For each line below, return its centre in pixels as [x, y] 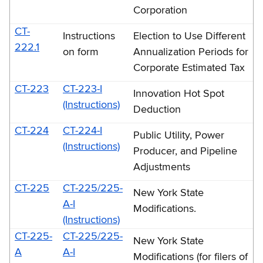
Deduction [157, 109]
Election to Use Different [189, 36]
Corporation [160, 10]
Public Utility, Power [179, 135]
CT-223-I [82, 89]
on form [81, 52]
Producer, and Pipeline [185, 151]
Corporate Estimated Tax [189, 68]
